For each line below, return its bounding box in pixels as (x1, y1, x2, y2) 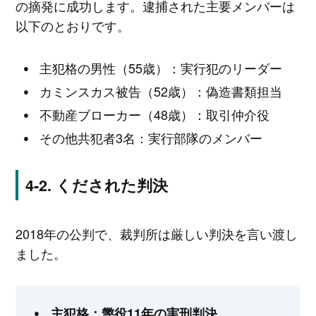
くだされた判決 (55, 174, 168, 196)
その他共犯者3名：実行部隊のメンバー (39, 128, 263, 147)
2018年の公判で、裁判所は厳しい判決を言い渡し (15, 224, 298, 243)
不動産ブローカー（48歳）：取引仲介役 (39, 104, 270, 123)
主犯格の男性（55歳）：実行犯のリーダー (39, 58, 283, 77)
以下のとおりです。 (15, 16, 130, 35)
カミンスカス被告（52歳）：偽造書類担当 (39, 81, 283, 100)
